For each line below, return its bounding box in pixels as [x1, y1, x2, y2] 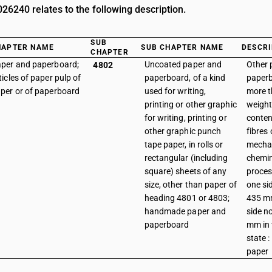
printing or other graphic [144, 100, 237, 109]
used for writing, [144, 86, 206, 96]
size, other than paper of [144, 180, 237, 189]
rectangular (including [144, 153, 228, 163]
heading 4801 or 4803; [144, 193, 230, 203]
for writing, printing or [144, 113, 227, 123]
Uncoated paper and [144, 59, 222, 69]
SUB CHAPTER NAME [141, 43, 224, 52]
